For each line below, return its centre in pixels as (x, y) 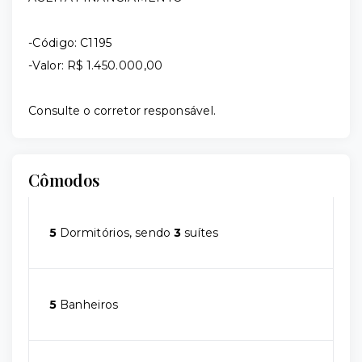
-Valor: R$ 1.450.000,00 (96, 65)
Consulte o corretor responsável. (122, 111)
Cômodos (64, 180)
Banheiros (88, 305)
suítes (200, 233)
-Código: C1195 (70, 43)
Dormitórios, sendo (116, 233)
